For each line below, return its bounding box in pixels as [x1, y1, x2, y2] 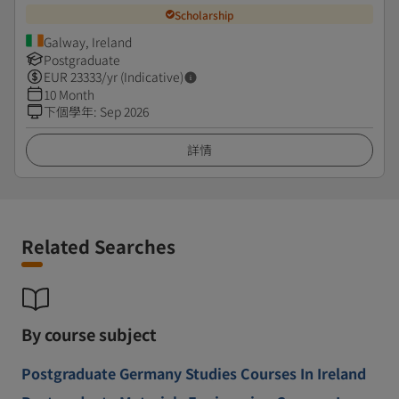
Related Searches [21, 233, 175, 259]
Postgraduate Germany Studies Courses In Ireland [21, 362, 366, 384]
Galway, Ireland [44, 33, 132, 51]
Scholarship [174, 6, 234, 22]
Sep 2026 [100, 102, 149, 120]
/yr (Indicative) [102, 68, 183, 85]
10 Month [44, 85, 94, 103]
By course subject [21, 322, 157, 346]
